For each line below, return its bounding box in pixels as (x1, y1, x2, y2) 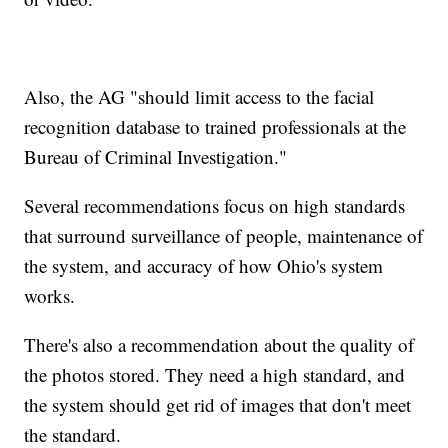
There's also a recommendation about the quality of (24, 332, 415, 358)
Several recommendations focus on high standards (24, 193, 406, 219)
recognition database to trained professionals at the (24, 114, 407, 140)
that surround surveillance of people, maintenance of (24, 223, 424, 249)
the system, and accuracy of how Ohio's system (24, 253, 384, 279)
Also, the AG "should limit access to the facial (24, 84, 375, 110)
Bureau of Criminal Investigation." (24, 144, 288, 170)
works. (24, 283, 76, 309)
